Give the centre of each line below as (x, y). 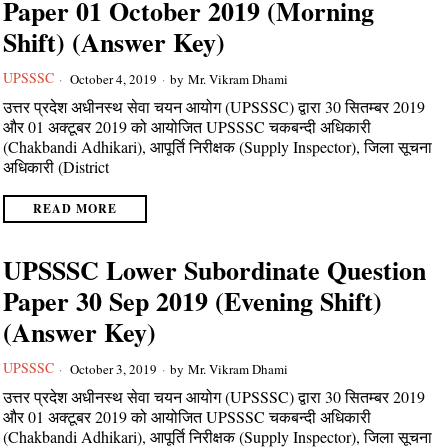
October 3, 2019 (112, 368)
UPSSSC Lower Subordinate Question (215, 270)
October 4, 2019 (112, 78)
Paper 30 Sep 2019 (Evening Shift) (193, 301)
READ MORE (75, 208)
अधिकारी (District (56, 166)
